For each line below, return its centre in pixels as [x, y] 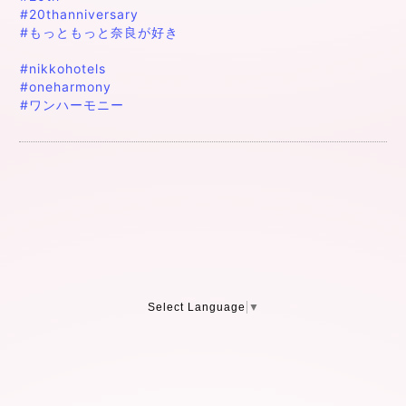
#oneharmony [66, 86]
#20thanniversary [79, 14]
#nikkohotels [63, 68]
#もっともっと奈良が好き [99, 32]
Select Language [196, 307]
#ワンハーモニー [72, 104]
